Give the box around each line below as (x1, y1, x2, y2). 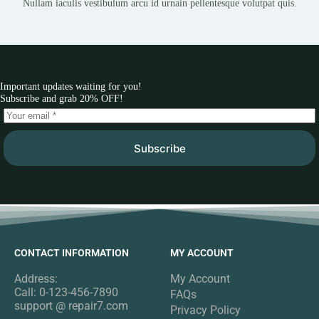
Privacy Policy (170, 303, 241, 317)
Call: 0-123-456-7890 (14, 286, 118, 299)
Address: (14, 272, 58, 286)
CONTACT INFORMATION (14, 247, 129, 258)
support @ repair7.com (14, 299, 128, 313)
